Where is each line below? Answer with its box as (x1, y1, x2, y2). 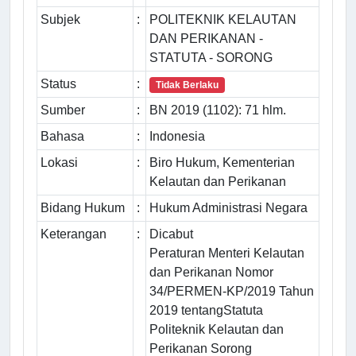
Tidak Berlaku (155, 79, 219, 91)
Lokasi (41, 156, 78, 170)
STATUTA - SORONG (149, 51, 273, 65)
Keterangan (41, 227, 106, 242)
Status (41, 77, 76, 91)
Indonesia (149, 130, 205, 144)
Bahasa (41, 130, 84, 144)
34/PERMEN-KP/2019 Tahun (149, 284, 314, 299)
